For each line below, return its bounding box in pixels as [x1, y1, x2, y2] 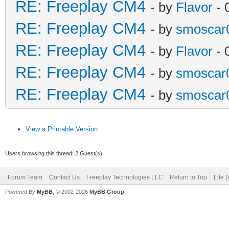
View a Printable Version [26, 125, 98, 133]
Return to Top [170, 173, 207, 181]
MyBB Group [89, 188, 124, 195]
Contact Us [49, 173, 80, 181]
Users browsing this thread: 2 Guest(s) [5, 150, 102, 156]
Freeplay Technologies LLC [86, 173, 163, 181]
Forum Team [8, 173, 42, 181]
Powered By [5, 188, 37, 195]
